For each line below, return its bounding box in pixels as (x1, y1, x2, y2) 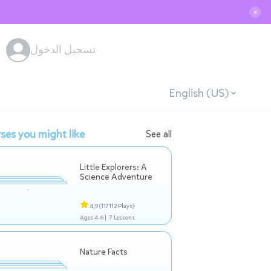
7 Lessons (109, 214, 135, 221)
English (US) (168, 85, 229, 100)
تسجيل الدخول (30, 42, 96, 57)
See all (146, 128, 172, 140)
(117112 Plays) (99, 202, 134, 210)
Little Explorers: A (80, 162, 147, 173)
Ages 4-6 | (80, 214, 106, 221)
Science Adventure (80, 171, 152, 183)
